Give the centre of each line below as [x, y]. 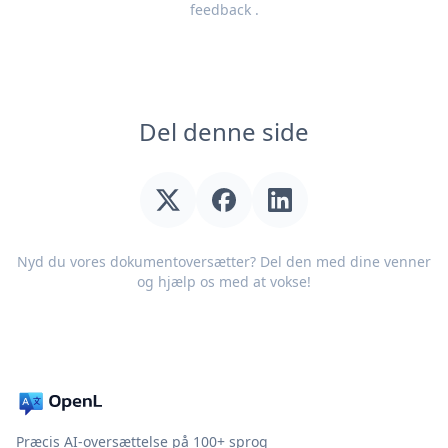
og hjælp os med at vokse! [224, 281]
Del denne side [224, 131]
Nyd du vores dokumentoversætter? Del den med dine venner [224, 261]
